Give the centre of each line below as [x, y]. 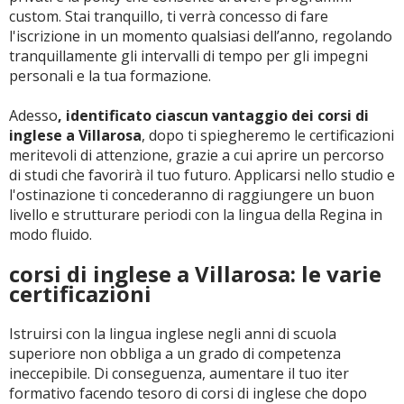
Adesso [33, 115]
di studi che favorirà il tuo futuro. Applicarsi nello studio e [202, 175]
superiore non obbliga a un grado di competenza [175, 353]
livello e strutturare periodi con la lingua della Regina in [196, 215]
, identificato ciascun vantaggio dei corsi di [213, 115]
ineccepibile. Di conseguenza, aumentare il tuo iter [179, 373]
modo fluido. [50, 234]
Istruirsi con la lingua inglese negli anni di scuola [173, 334]
